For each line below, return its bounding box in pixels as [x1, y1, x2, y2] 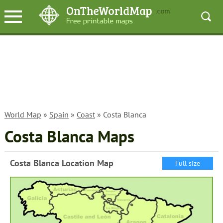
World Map [4, 110, 41, 119]
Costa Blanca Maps [4, 126, 134, 147]
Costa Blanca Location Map [9, 157, 113, 169]
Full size [175, 159, 201, 168]
